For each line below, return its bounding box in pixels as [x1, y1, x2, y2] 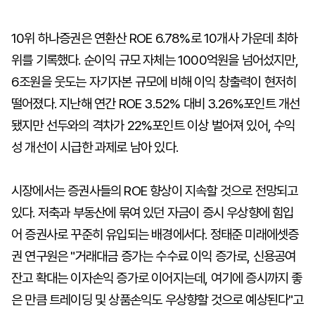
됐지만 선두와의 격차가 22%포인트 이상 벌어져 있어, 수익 [11, 117, 295, 134]
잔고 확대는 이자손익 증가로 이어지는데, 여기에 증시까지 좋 [11, 270, 302, 286]
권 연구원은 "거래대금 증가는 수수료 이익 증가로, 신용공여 [11, 248, 296, 264]
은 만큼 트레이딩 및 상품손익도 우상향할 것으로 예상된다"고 [11, 292, 304, 308]
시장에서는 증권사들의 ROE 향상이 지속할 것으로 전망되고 [11, 183, 298, 199]
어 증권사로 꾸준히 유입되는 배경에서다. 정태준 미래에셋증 [11, 226, 299, 243]
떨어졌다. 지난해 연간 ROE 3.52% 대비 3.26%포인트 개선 [11, 96, 300, 112]
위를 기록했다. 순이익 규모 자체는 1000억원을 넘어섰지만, [11, 52, 298, 68]
